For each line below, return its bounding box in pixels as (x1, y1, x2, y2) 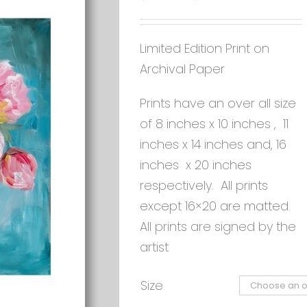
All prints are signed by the (140, 218, 296, 235)
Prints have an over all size (140, 95, 296, 112)
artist (140, 238, 169, 256)
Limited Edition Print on (140, 40, 269, 57)
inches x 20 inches (140, 156, 251, 173)
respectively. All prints (140, 177, 268, 194)
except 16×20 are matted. (140, 197, 294, 214)
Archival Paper (140, 60, 225, 77)
